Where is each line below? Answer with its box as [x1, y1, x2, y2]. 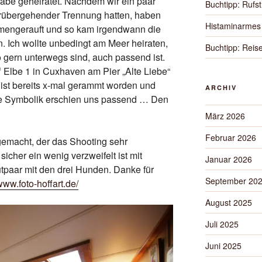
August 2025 [205, 196, 252, 208]
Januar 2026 [205, 153, 252, 165]
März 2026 [205, 110, 245, 122]
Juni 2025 [205, 240, 242, 251]
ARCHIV [205, 83, 237, 92]
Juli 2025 [205, 218, 239, 230]
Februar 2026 [205, 132, 256, 143]
